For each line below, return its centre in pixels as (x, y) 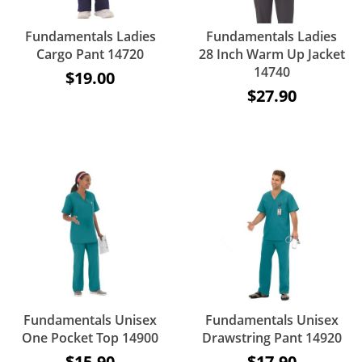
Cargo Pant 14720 (90, 55)
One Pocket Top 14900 (90, 338)
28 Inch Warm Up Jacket (271, 55)
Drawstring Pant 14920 (271, 338)
